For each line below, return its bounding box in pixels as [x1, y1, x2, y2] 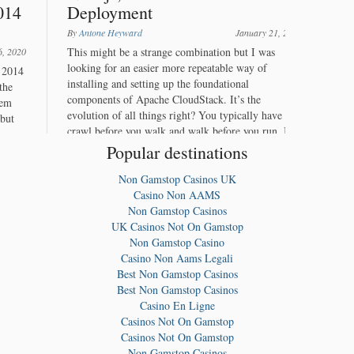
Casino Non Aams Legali [121, 250, 233, 266]
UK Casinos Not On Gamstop [111, 219, 243, 235]
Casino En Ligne [139, 298, 215, 314]
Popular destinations [106, 141, 248, 164]
